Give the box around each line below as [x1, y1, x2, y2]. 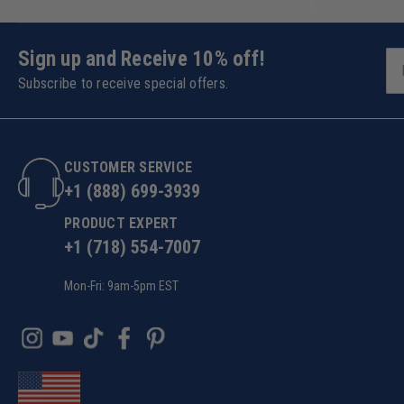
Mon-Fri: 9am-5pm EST [64, 279, 179, 294]
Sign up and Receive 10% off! [18, 47, 265, 72]
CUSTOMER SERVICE [64, 159, 192, 177]
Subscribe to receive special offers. [18, 75, 228, 93]
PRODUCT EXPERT [64, 215, 179, 233]
